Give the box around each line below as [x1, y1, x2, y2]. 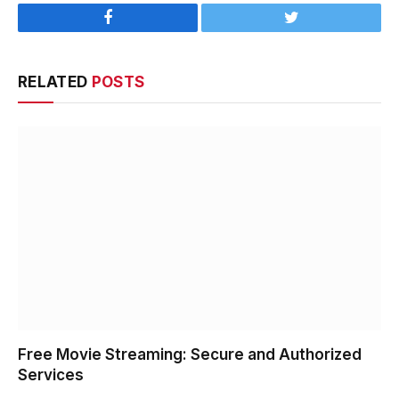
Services [18, 366, 84, 385]
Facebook [106, 22, 169, 39]
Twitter [289, 22, 337, 39]
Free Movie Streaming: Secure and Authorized [18, 346, 362, 364]
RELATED [18, 72, 92, 91]
